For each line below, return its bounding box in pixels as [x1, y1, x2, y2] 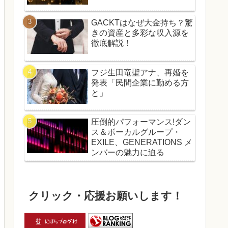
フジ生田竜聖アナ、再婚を [91, 68, 189, 77]
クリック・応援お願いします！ [28, 189, 183, 202]
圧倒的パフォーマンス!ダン [91, 118, 191, 127]
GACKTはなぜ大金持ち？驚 [91, 18, 193, 27]
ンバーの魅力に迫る [91, 148, 164, 157]
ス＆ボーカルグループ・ [91, 128, 181, 137]
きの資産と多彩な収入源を [91, 28, 189, 38]
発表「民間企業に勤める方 [91, 78, 189, 87]
